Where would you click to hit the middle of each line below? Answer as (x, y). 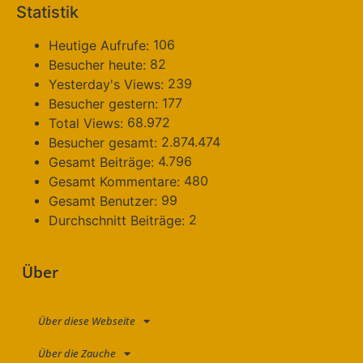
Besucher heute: (99, 65)
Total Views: (88, 124)
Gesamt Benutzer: (105, 201)
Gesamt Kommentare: (116, 182)
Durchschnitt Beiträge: (119, 221)
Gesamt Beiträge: (103, 162)
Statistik (47, 12)
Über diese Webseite (87, 321)
